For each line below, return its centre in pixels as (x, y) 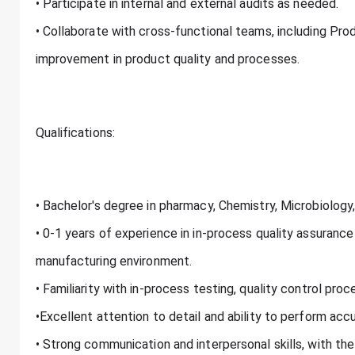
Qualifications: (75, 133)
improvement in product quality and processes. (168, 59)
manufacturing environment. (114, 261)
